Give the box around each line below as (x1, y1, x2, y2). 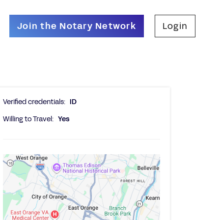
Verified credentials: (3, 97, 65, 107)
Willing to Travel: (3, 114, 54, 124)
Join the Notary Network (17, 20, 136, 32)
